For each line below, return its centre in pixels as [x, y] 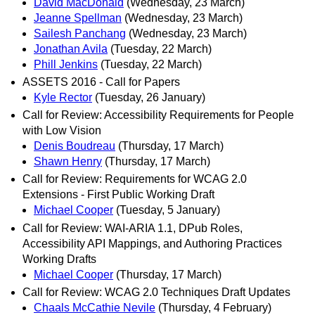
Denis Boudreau [75, 146]
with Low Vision [62, 131]
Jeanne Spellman [78, 18]
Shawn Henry [68, 162]
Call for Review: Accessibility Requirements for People [158, 115]
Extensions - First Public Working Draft [118, 195]
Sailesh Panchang [80, 33]
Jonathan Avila [71, 49]
